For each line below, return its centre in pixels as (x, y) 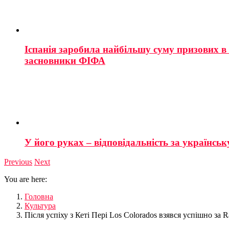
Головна (39, 197)
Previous (18, 162)
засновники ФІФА (65, 61)
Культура (40, 206)
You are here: (26, 179)
